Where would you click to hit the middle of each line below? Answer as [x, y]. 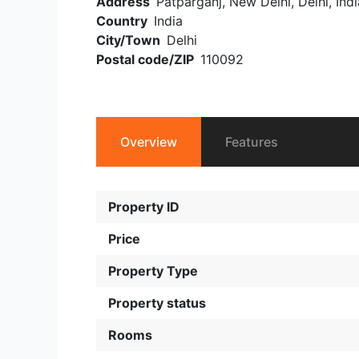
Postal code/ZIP [145, 59]
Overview [149, 142]
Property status [157, 303]
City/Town [128, 40]
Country [122, 21]
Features [252, 142]
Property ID [144, 207]
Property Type [153, 271]
